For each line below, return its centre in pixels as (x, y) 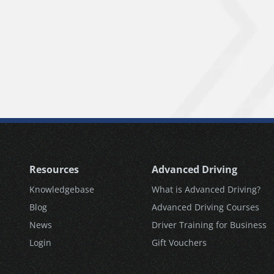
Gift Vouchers (179, 243)
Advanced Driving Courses (206, 207)
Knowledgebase (62, 190)
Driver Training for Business (209, 225)
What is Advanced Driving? (206, 190)
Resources (54, 170)
